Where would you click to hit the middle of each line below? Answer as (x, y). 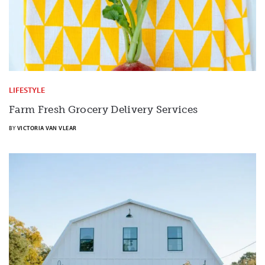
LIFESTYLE (27, 90)
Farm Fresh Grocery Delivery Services (104, 109)
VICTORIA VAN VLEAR (47, 128)
